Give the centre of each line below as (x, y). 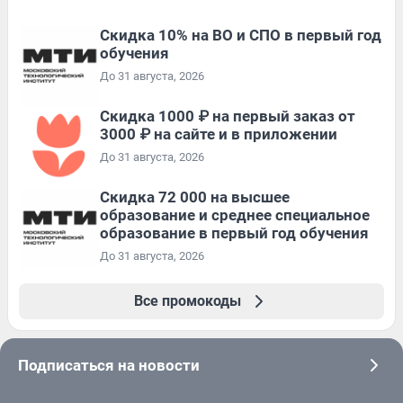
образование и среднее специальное (235, 215)
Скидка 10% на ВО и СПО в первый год (241, 35)
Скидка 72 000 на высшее (195, 197)
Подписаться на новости (109, 365)
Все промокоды (187, 300)
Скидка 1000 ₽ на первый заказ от (228, 116)
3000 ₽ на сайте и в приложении (219, 134)
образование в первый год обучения (234, 233)
